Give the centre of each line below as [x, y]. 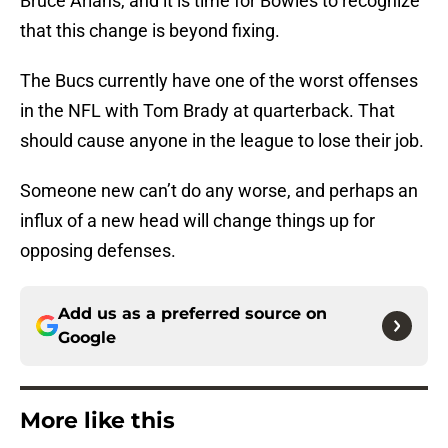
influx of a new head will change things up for [197, 221]
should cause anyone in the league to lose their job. [222, 141]
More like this [97, 421]
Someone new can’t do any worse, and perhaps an [219, 191]
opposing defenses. [98, 251]
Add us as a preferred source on [192, 314]
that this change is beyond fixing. [150, 31]
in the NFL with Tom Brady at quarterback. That [207, 111]
